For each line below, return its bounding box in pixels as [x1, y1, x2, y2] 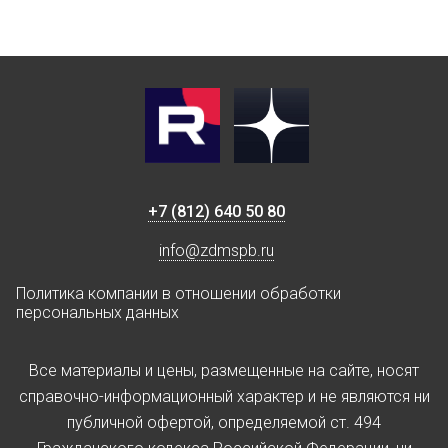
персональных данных [16, 303, 179, 323]
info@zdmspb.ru [158, 241, 274, 261]
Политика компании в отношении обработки [16, 284, 341, 304]
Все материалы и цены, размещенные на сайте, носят [29, 361, 419, 381]
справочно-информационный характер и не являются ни [18, 387, 430, 407]
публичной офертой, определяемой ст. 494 [67, 413, 381, 433]
